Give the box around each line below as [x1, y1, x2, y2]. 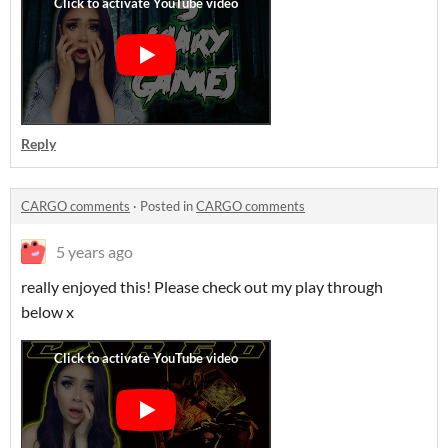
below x [21, 302, 77, 321]
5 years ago [56, 242, 133, 261]
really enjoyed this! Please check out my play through [21, 277, 383, 296]
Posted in [140, 198, 196, 214]
